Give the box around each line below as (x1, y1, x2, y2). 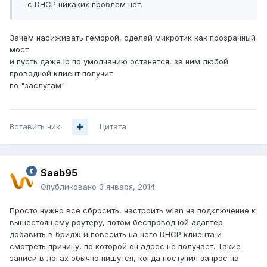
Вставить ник (10, 122, 60, 132)
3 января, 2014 (99, 182, 155, 192)
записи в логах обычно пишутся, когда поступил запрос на (10, 253, 239, 263)
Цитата (100, 122, 126, 132)
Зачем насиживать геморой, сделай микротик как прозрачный (10, 33, 256, 43)
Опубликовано (41, 182, 99, 192)
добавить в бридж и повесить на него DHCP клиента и (10, 229, 222, 240)
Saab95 (41, 167, 77, 179)
